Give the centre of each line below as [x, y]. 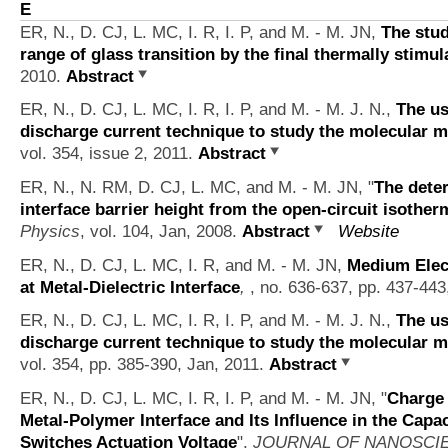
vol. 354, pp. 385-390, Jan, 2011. [144, 364]
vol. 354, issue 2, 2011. [109, 153]
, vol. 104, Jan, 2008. [161, 230]
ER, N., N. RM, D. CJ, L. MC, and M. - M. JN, [194, 186]
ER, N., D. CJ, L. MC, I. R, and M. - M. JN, [183, 264]
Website [368, 230]
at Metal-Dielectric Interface [130, 286]
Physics [50, 230]
